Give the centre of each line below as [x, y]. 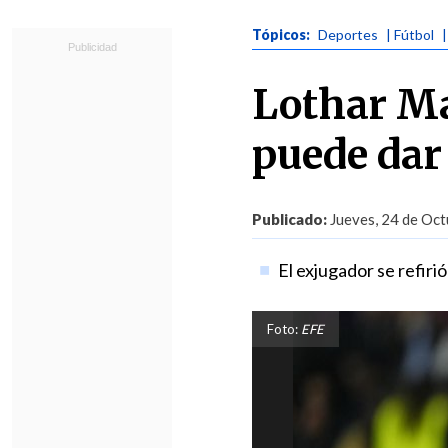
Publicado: [289, 219]
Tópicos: [282, 34]
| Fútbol [410, 34]
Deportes [348, 34]
